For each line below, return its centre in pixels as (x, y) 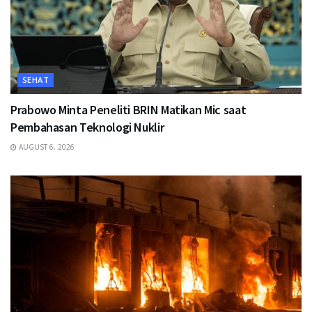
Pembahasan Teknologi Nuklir (87, 127)
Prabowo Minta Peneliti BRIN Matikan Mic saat (128, 109)
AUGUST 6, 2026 (46, 147)
